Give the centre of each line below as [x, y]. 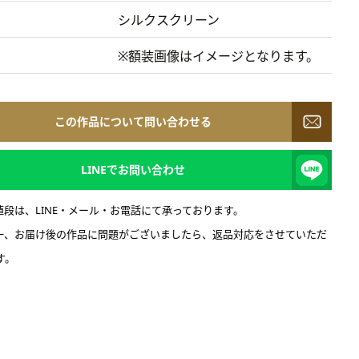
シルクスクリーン [168, 20]
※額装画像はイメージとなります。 [218, 56]
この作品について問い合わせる [133, 121]
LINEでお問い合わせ [133, 169]
